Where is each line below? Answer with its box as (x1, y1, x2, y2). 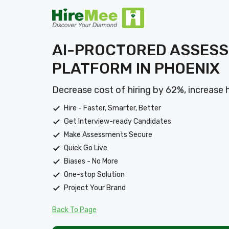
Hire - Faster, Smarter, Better (64, 103, 161, 112)
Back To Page (52, 205, 97, 214)
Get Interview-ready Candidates (64, 117, 171, 126)
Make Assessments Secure (64, 130, 152, 139)
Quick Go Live (64, 143, 107, 152)
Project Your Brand (64, 183, 126, 192)
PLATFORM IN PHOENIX (52, 59, 220, 78)
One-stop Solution (64, 170, 125, 179)
